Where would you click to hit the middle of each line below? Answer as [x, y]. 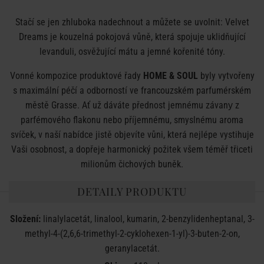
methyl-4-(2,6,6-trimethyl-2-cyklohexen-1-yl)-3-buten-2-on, [132, 234]
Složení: [25, 219]
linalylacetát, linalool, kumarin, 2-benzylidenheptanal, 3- [147, 219]
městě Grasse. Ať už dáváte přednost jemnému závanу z [132, 105]
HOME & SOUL [170, 76]
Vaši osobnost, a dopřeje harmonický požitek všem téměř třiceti [132, 149]
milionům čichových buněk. [132, 164]
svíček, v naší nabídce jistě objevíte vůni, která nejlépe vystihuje [132, 135]
